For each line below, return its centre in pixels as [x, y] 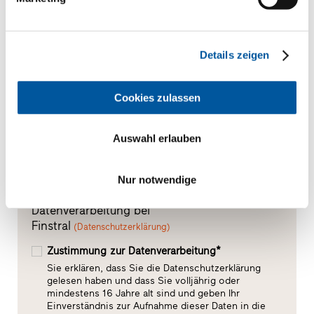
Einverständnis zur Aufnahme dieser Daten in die [156, 306]
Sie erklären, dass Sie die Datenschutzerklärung [153, 268]
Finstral [51, 226]
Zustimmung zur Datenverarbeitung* [135, 251]
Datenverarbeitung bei [90, 211]
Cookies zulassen [157, 97]
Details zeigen [234, 55]
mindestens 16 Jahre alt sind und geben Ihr [143, 294]
